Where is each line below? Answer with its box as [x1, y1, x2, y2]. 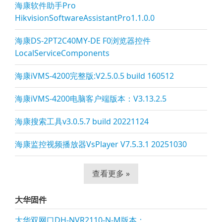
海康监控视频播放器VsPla [15, 139, 107, 150]
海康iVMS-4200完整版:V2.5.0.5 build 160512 [15, 70, 174, 81]
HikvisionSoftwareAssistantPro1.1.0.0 [15, 12, 155, 23]
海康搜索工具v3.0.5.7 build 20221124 [15, 116, 149, 127]
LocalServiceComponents [15, 48, 110, 58]
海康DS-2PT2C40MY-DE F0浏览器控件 [15, 35, 151, 46]
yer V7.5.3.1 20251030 [107, 139, 187, 150]
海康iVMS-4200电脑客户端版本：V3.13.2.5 [15, 93, 166, 104]
